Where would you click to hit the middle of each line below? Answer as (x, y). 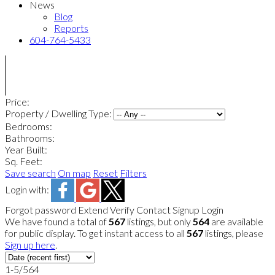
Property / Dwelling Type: (59, 113)
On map (74, 173)
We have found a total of (57, 221)
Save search (30, 173)
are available (236, 221)
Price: (17, 102)
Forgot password (41, 210)
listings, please (233, 233)
